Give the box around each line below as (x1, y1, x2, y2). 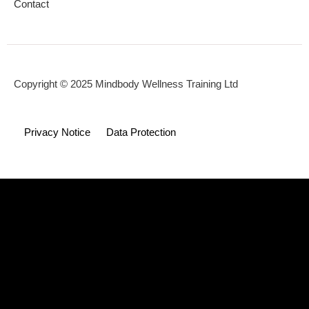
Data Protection (106, 127, 176, 138)
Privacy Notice (24, 127, 93, 138)
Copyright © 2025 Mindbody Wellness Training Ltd (14, 79, 238, 90)
